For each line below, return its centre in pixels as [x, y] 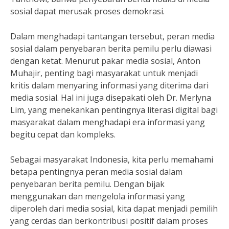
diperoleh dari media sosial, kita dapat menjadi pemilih [114, 209]
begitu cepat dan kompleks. [63, 134]
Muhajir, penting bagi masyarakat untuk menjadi [104, 73]
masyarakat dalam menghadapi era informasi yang [108, 122]
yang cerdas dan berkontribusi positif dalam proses [109, 221]
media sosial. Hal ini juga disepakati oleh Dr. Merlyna [111, 98]
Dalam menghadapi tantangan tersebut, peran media [112, 36]
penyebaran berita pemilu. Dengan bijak [87, 184]
